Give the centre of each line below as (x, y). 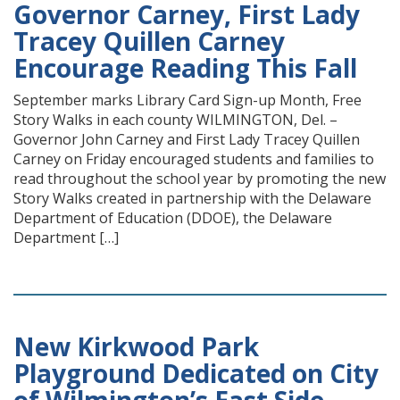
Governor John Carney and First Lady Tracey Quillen (187, 139)
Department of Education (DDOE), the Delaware (173, 218)
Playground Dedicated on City (196, 373)
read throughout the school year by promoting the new (200, 179)
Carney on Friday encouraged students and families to (194, 159)
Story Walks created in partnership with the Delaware (192, 198)
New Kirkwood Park (136, 346)
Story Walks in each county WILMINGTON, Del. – (175, 120)
